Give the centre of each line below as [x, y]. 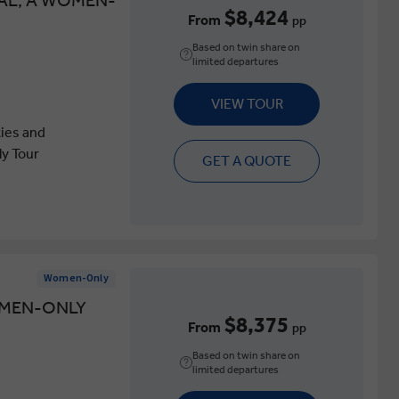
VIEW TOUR [247, 104]
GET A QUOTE [247, 161]
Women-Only [76, 279]
